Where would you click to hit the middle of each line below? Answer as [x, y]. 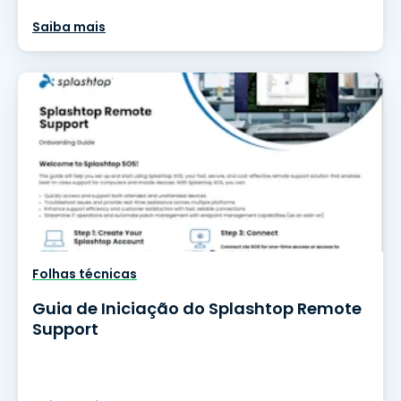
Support [65, 329]
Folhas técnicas [85, 274]
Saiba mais [69, 27]
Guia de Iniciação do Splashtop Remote [197, 308]
